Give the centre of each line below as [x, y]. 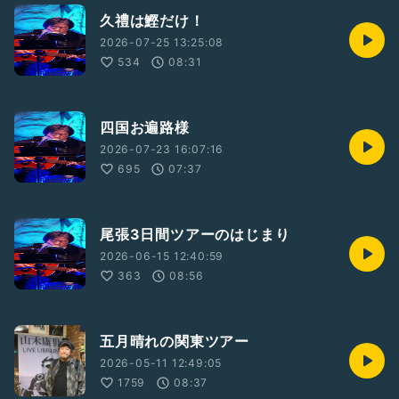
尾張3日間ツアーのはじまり [195, 234]
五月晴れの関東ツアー [175, 341]
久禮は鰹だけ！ [152, 20]
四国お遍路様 [145, 127]
